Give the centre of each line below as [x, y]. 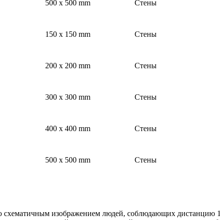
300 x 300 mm [68, 97]
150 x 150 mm [68, 34]
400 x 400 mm [68, 129]
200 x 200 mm [68, 66]
